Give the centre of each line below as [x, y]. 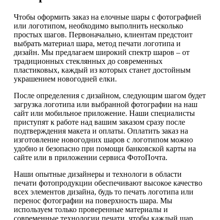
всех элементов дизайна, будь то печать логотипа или [104, 192]
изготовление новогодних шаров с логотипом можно [103, 139]
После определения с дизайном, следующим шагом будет [110, 95]
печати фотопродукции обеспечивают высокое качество [108, 183]
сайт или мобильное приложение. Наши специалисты [104, 113]
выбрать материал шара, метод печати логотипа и [97, 43]
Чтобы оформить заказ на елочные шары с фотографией [108, 17]
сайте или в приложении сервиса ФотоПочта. [91, 157]
